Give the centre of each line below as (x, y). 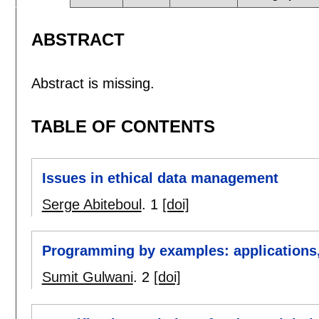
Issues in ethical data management (160, 178)
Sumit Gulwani (87, 277)
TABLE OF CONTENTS (123, 126)
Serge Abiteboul (91, 205)
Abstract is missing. (93, 83)
